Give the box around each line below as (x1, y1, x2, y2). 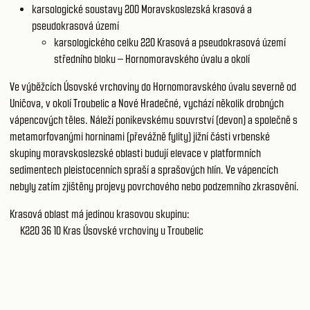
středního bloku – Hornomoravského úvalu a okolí (54, 53, 250, 66)
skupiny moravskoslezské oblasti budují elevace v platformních (10, 147, 261, 160)
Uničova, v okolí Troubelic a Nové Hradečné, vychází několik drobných (10, 97, 284, 110)
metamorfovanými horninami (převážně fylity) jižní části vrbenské (10, 130, 270, 143)
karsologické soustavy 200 (32, 3, 141, 16)
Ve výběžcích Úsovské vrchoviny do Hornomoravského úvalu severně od (10, 80, 296, 93)
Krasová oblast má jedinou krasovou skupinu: (10, 208, 190, 221)
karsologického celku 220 (54, 36, 157, 49)
